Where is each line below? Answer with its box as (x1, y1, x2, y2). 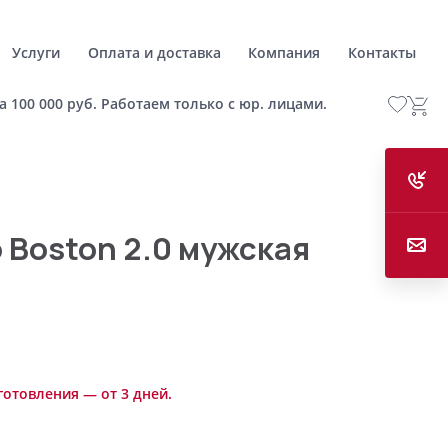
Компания (248, 42, 321, 62)
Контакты (347, 42, 416, 62)
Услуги (12, 42, 61, 62)
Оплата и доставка (87, 42, 221, 62)
